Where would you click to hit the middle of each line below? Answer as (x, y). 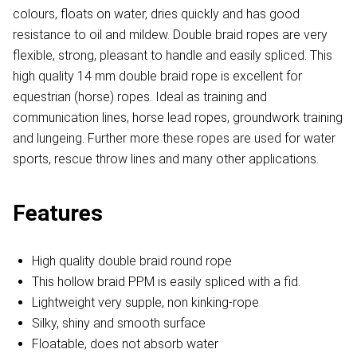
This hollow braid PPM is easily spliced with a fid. (166, 282)
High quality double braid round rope (132, 261)
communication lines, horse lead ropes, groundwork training (178, 118)
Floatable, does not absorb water (125, 344)
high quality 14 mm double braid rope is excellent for (157, 76)
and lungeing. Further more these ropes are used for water (174, 139)
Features (58, 214)
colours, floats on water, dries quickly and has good (156, 14)
